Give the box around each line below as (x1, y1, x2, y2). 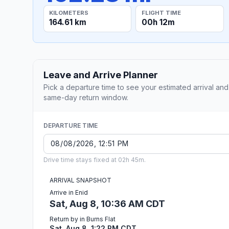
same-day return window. (43, 93, 128, 102)
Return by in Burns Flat (50, 215, 116, 223)
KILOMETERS (49, 9, 89, 16)
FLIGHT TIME (141, 9, 181, 16)
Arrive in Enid (50, 188, 88, 196)
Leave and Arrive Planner (43, 69, 158, 80)
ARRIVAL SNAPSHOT (50, 176, 111, 184)
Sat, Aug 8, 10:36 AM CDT (50, 198, 165, 209)
